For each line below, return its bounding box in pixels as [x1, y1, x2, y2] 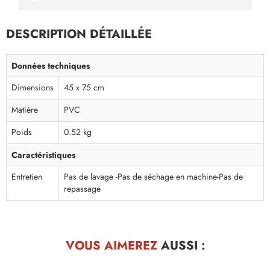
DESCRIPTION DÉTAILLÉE [6, 25, 152, 43]
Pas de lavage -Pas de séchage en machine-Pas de [64, 171, 243, 183]
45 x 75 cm [64, 82, 104, 94]
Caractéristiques [11, 149, 75, 162]
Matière [11, 104, 38, 116]
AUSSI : [157, 237, 205, 254]
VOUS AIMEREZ [65, 237, 157, 254]
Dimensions [11, 82, 54, 94]
